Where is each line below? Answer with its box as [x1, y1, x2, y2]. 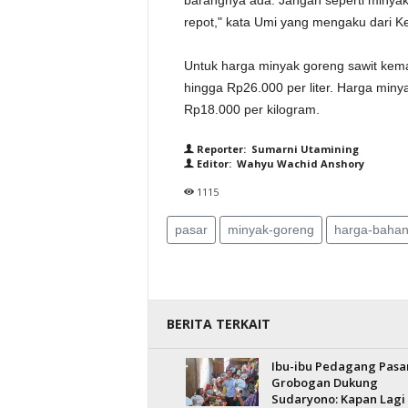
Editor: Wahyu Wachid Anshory [193, 157, 364, 170]
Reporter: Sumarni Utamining [193, 142, 359, 156]
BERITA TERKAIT [166, 315, 270, 332]
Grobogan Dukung [270, 374, 378, 391]
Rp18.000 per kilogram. [183, 102, 320, 117]
